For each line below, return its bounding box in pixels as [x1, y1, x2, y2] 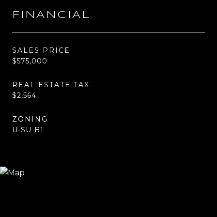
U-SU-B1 [12, 125, 44, 134]
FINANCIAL [12, 10, 91, 20]
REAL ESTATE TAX [12, 80, 90, 89]
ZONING [12, 115, 48, 124]
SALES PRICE [12, 46, 70, 55]
